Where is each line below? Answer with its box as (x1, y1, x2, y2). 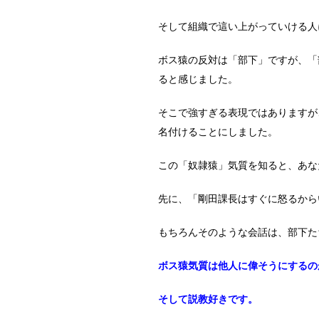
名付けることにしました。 (158, 125, 278, 137)
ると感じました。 (158, 73, 238, 85)
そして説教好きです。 (158, 293, 258, 305)
